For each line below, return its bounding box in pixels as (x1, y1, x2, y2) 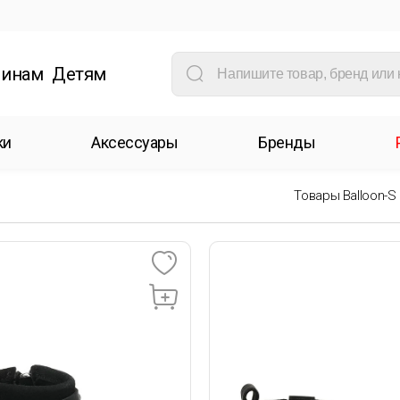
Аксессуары (91, 133, 179, 152)
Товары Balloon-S (294, 187, 396, 204)
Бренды (258, 133, 316, 152)
